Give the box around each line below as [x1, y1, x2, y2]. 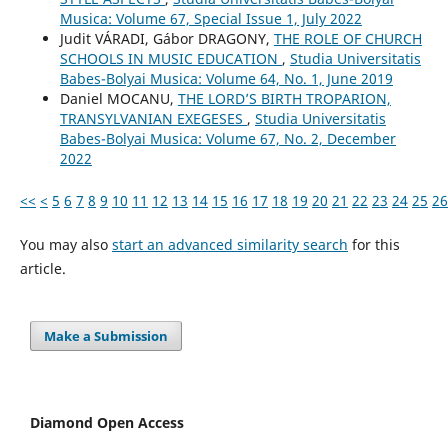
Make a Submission [44, 327, 169, 346]
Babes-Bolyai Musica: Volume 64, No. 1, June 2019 [59, 69, 393, 89]
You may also [19, 235, 112, 255]
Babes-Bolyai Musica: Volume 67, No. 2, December [59, 129, 396, 149]
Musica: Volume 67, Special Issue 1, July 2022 [59, 9, 362, 29]
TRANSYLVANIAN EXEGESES [59, 109, 247, 129]
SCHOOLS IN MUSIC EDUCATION [59, 49, 282, 69]
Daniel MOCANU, [59, 89, 178, 109]
